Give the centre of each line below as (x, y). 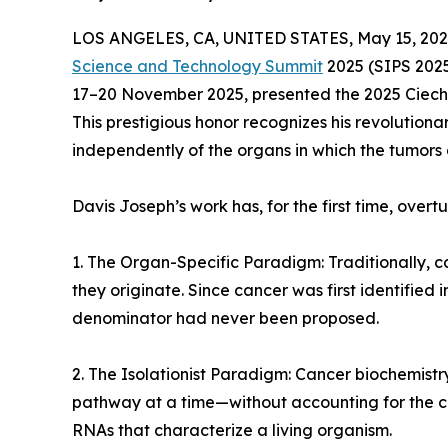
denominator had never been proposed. (225, 318)
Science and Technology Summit (197, 66)
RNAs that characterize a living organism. (232, 430)
